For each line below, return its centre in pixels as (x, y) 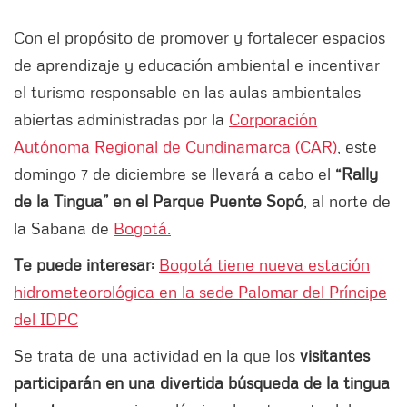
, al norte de (347, 201)
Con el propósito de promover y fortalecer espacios (199, 38)
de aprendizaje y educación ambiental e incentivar (197, 65)
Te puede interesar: (84, 265)
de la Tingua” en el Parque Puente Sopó (159, 201)
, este (357, 147)
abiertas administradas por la (121, 119)
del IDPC (46, 319)
